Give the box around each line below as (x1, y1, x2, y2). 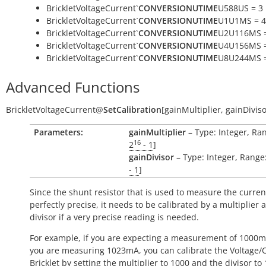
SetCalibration (103, 104, 161, 115)
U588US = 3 (218, 2, 263, 14)
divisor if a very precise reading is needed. (30, 211, 199, 223)
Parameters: (34, 126, 83, 138)
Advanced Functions (6, 77, 140, 97)
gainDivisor (129, 151, 174, 163)
